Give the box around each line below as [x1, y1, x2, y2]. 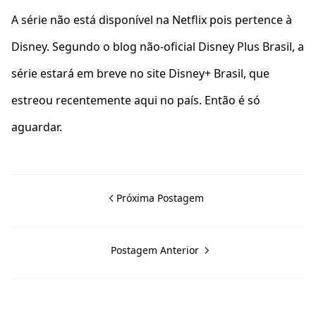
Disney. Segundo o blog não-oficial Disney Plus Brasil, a [11, 39, 304, 54]
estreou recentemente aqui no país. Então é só [11, 92, 260, 108]
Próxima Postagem [116, 191, 204, 205]
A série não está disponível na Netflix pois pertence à [11, 12, 292, 28]
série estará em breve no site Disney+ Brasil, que [11, 66, 269, 81]
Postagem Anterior [110, 243, 202, 257]
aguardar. [11, 119, 62, 135]
